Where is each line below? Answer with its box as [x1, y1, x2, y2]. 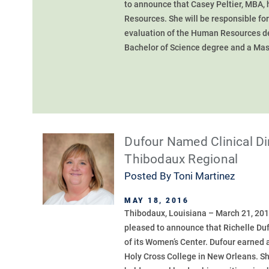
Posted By [124, 169, 174, 182]
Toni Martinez [174, 169, 235, 182]
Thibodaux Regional [124, 151, 238, 166]
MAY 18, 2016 [124, 195, 189, 205]
